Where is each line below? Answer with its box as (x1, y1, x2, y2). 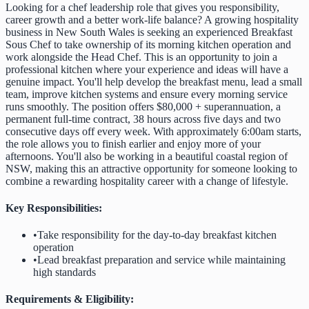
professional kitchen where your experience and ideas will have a (6, 63, 288, 75)
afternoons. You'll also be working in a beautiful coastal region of (6, 150, 288, 162)
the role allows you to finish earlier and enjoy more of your (6, 137, 261, 150)
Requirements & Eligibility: (6, 293, 134, 306)
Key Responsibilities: (6, 201, 102, 214)
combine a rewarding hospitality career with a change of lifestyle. (6, 175, 288, 187)
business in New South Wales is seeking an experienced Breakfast (6, 26, 292, 38)
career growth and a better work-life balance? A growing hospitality (6, 13, 299, 26)
